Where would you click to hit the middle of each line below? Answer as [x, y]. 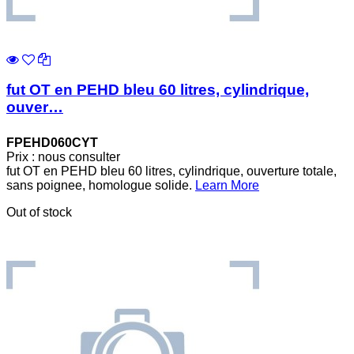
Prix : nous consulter [63, 156]
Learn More [227, 185]
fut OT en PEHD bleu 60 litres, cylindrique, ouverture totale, [171, 171]
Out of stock [39, 212]
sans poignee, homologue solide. [101, 185]
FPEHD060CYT [52, 142]
